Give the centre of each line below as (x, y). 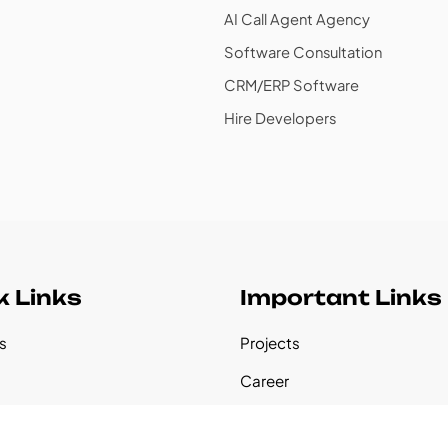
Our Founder (285, 418)
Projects (270, 342)
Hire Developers (280, 118)
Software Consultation (303, 51)
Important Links (341, 297)
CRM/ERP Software (291, 84)
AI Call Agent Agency (297, 18)
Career (264, 380)
